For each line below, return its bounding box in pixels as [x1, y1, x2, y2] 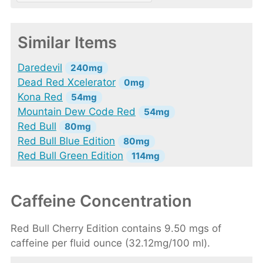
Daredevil [17, 62, 62, 74]
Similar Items [17, 32, 117, 52]
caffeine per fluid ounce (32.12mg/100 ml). [10, 237, 210, 249]
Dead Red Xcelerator [17, 76, 116, 89]
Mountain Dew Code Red [17, 106, 136, 118]
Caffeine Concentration [10, 191, 192, 211]
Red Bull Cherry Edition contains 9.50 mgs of [10, 222, 221, 235]
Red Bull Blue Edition [17, 135, 115, 147]
